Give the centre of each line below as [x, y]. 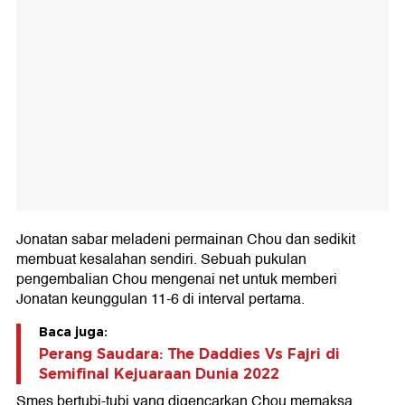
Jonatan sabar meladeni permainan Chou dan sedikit [186, 239]
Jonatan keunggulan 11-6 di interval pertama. [160, 299]
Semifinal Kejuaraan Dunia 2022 [159, 373]
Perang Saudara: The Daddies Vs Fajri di [189, 353]
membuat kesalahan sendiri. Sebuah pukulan [161, 259]
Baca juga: [73, 331]
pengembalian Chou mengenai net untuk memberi [177, 279]
